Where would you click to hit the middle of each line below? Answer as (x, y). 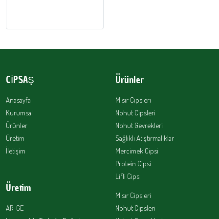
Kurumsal (19, 113)
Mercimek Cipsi (137, 151)
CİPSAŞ (20, 80)
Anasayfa (18, 100)
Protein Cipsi (133, 164)
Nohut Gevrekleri (139, 125)
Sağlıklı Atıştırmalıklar (145, 138)
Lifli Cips (127, 176)
